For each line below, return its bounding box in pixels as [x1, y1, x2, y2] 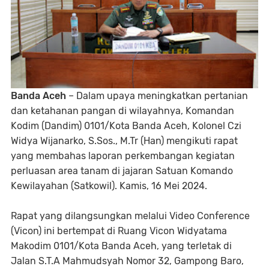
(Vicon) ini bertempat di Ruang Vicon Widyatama [11, 225, 227, 237]
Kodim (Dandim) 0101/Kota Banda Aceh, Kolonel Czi [11, 120, 241, 132]
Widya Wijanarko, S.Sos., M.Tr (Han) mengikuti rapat [11, 135, 238, 147]
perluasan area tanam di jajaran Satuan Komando [11, 165, 233, 177]
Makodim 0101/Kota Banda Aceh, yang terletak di [11, 240, 232, 252]
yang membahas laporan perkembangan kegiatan [11, 150, 235, 162]
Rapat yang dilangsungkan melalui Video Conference [11, 210, 250, 222]
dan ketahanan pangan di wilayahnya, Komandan [11, 105, 234, 117]
